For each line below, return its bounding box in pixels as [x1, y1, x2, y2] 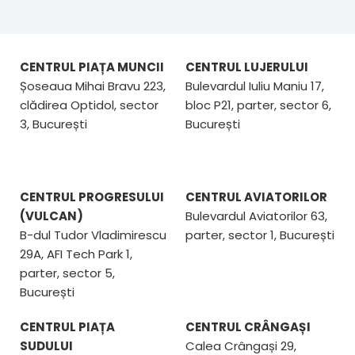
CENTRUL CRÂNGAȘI [185, 318, 311, 335]
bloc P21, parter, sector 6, [185, 96, 331, 113]
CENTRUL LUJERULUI [185, 58, 308, 75]
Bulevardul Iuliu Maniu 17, [185, 77, 324, 94]
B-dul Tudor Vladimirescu [20, 226, 166, 243]
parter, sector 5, [20, 264, 115, 281]
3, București [20, 115, 87, 132]
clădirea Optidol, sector [20, 96, 158, 113]
